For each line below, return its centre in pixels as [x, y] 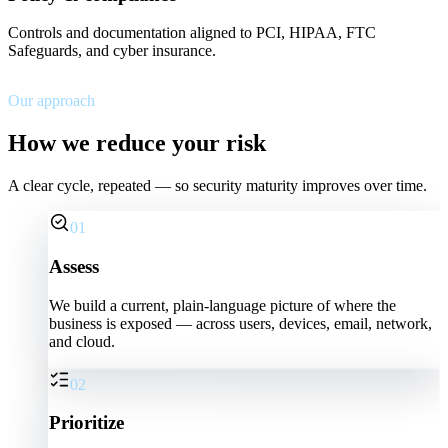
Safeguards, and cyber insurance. [112, 51]
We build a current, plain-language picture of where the [222, 305]
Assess [74, 266]
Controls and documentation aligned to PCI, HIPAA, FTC [192, 33]
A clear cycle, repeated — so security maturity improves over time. [217, 186]
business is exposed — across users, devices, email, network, [240, 323]
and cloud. [82, 341]
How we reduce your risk [137, 143]
